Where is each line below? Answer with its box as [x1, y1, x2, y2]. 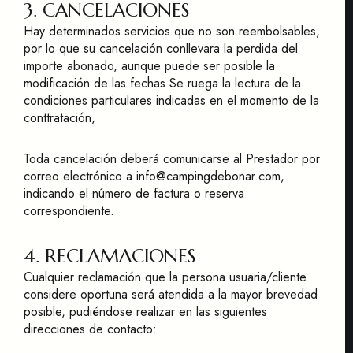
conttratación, [24, 109, 95, 127]
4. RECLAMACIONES [24, 244, 196, 268]
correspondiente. [24, 202, 114, 220]
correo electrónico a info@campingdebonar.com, [24, 167, 284, 185]
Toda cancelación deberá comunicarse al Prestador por [24, 150, 320, 168]
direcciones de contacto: [24, 320, 157, 338]
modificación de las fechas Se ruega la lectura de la [24, 74, 301, 92]
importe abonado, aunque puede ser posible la [24, 57, 275, 75]
